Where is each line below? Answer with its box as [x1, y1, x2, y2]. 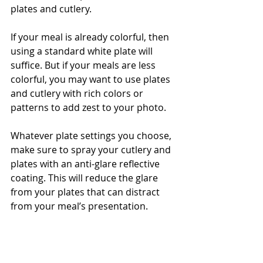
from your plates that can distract [11, 186, 162, 199]
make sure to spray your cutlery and [11, 143, 173, 157]
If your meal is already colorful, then [11, 31, 171, 44]
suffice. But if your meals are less [11, 59, 158, 72]
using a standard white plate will [11, 45, 155, 58]
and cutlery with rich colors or [11, 87, 146, 100]
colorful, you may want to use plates [11, 73, 173, 86]
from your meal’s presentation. [11, 200, 150, 213]
